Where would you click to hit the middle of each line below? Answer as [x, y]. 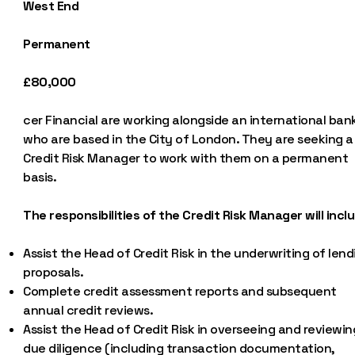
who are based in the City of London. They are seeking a [188, 139]
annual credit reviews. [88, 310]
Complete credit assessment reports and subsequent [180, 291]
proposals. [53, 272]
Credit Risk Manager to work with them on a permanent [186, 158]
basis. [40, 177]
